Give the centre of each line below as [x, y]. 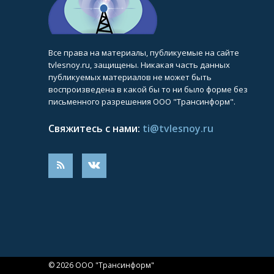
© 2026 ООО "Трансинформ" [101, 265]
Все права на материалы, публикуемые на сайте [144, 52]
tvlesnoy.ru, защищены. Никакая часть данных [139, 65]
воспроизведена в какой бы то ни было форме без [148, 89]
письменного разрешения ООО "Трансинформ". [142, 101]
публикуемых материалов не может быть [130, 77]
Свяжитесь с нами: [95, 128]
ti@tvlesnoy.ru [178, 128]
